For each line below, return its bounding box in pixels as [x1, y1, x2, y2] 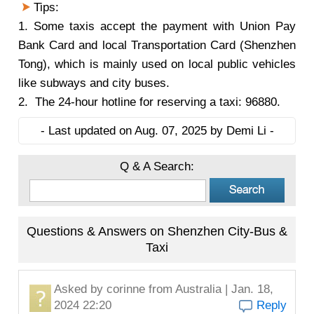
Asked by [54, 282, 107, 296]
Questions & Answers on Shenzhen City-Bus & [27, 224, 287, 238]
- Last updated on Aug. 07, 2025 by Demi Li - [40, 124, 274, 137]
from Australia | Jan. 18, [145, 282, 273, 296]
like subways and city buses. [18, 76, 170, 90]
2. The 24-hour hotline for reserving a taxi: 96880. [18, 95, 280, 109]
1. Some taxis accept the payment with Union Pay [18, 20, 296, 33]
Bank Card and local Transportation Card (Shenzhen [18, 39, 296, 52]
